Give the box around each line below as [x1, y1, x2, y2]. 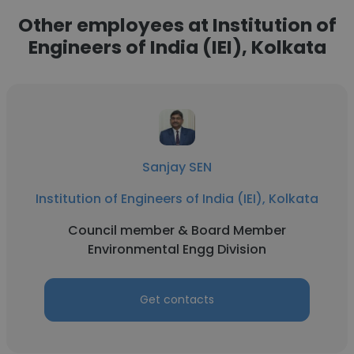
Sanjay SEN [142, 158, 212, 176]
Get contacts [140, 292, 214, 307]
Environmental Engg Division [88, 240, 266, 258]
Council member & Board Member [68, 221, 286, 239]
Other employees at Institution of [17, 12, 337, 38]
